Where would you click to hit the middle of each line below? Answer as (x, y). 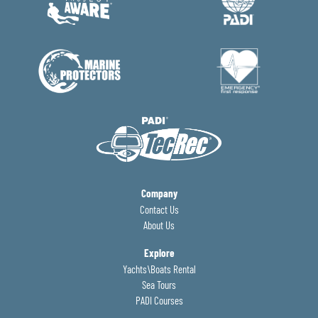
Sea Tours (159, 284)
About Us (159, 225)
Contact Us (159, 209)
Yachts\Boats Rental (159, 269)
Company (159, 193)
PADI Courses (159, 300)
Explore (159, 252)
